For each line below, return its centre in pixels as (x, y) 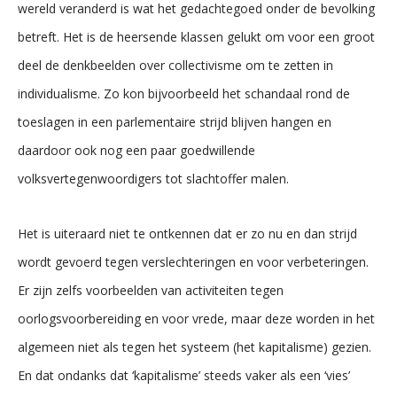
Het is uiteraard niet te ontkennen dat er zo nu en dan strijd (187, 234)
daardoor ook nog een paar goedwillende (136, 150)
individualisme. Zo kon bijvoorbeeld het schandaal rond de (184, 93)
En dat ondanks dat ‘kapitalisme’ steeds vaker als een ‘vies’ (184, 375)
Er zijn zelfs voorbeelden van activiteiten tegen (151, 290)
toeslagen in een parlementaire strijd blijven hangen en (175, 122)
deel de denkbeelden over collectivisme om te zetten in (175, 65)
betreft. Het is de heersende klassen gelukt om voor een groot (196, 37)
